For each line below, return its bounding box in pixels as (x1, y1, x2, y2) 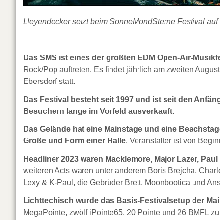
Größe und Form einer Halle (23, 137, 126, 145)
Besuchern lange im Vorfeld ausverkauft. (23, 107, 174, 115)
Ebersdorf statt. (23, 77, 75, 85)
